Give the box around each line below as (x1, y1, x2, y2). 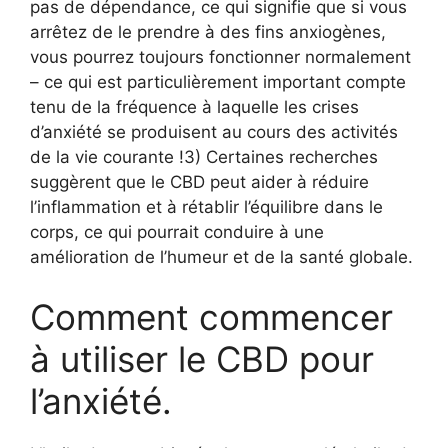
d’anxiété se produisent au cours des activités (30, 122, 398, 143)
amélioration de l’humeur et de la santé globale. (30, 247, 413, 268)
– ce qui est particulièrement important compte (30, 72, 406, 93)
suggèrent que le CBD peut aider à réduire (30, 172, 369, 193)
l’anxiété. (30, 379, 172, 422)
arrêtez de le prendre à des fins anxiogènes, (30, 22, 386, 43)
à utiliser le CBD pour (30, 337, 374, 380)
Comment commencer (30, 295, 393, 338)
